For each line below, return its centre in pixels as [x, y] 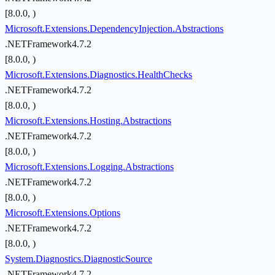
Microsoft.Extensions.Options [63, 213]
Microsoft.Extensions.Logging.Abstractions [89, 167]
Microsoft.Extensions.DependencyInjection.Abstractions [114, 29]
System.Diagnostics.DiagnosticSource [79, 259]
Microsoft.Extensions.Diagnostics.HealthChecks [99, 75]
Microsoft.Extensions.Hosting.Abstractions [88, 121]
